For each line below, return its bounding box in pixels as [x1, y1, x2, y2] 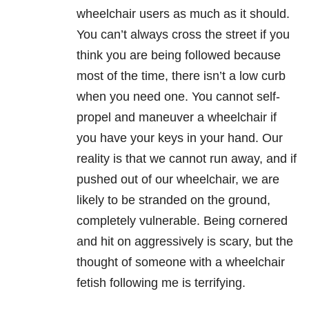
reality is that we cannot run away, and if [77, 152, 297, 166]
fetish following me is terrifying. [77, 276, 246, 290]
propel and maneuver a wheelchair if [77, 110, 277, 125]
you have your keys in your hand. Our [77, 131, 283, 146]
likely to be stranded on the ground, [77, 193, 270, 208]
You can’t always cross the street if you [77, 28, 290, 42]
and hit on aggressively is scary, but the [77, 235, 293, 249]
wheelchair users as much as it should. [77, 7, 290, 21]
